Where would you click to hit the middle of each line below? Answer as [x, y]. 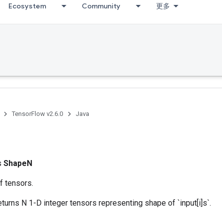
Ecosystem [27, 6]
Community [101, 6]
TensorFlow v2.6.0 [37, 114]
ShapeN [18, 163]
